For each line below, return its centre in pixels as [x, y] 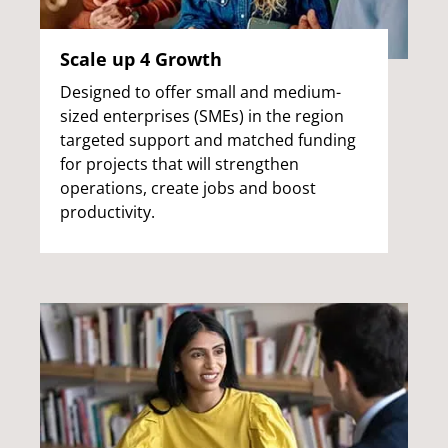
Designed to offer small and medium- [200, 91]
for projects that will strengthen [179, 163]
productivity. [107, 211]
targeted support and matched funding [208, 139]
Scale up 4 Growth [141, 58]
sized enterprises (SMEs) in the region [202, 115]
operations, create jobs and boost [188, 187]
